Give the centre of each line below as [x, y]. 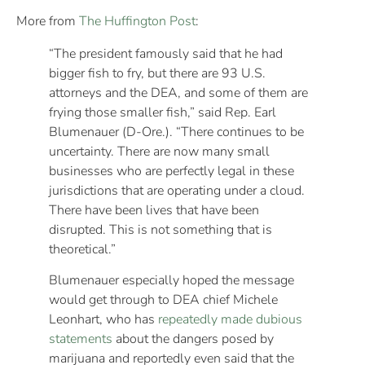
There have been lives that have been [154, 210]
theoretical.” [82, 249]
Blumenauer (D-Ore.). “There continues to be [176, 132]
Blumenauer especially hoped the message [172, 281]
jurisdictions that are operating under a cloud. [177, 190]
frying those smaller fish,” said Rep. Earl [163, 112]
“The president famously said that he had [166, 53]
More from [48, 21]
